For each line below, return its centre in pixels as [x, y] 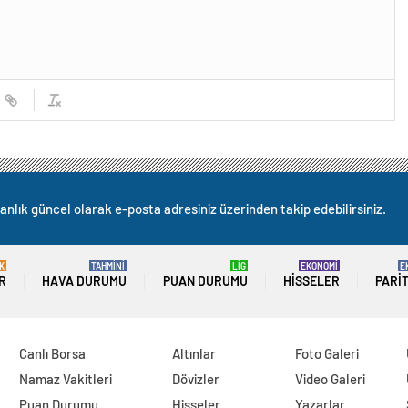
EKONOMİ [319, 266]
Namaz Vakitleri [65, 379]
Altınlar [194, 354]
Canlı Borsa [52, 354]
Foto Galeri [327, 354]
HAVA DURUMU [85, 281]
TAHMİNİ [108, 266]
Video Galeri [331, 379]
